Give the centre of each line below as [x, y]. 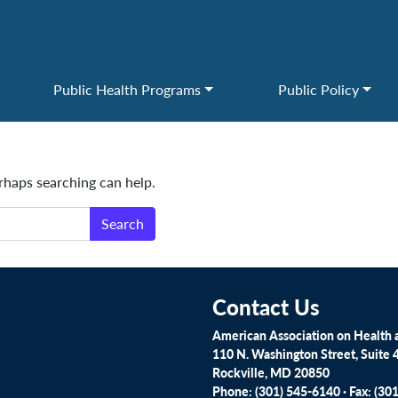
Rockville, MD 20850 [271, 372]
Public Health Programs [127, 89]
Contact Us [266, 306]
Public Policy [318, 89]
